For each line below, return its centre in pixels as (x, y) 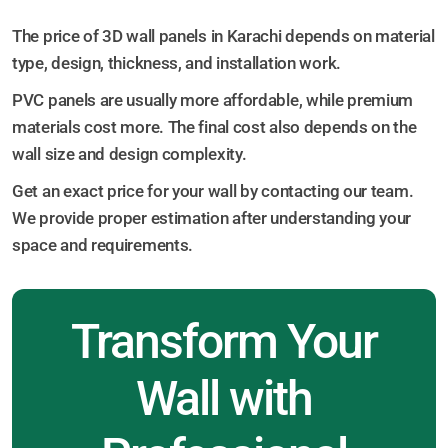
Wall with (224, 399)
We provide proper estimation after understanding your (212, 218)
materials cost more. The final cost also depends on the (214, 127)
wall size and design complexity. (129, 154)
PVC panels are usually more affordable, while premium (213, 100)
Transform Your (224, 342)
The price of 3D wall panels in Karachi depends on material (223, 36)
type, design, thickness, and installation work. (176, 63)
